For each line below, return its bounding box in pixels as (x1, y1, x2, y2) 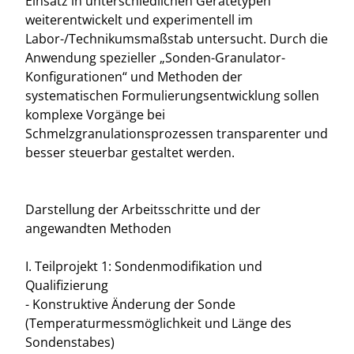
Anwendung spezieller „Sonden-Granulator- (25, 49, 285, 66)
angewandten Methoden (25, 220, 171, 237)
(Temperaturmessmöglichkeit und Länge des (25, 314, 292, 332)
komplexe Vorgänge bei (25, 106, 165, 123)
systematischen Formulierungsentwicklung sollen (25, 87, 319, 104)
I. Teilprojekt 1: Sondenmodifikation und (25, 258, 262, 275)
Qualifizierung (25, 277, 108, 294)
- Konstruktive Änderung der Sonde (25, 296, 235, 313)
